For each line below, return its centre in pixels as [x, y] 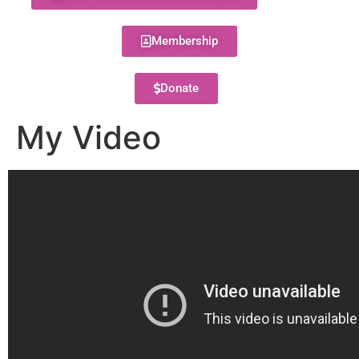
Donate [179, 88]
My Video [89, 137]
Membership [185, 41]
